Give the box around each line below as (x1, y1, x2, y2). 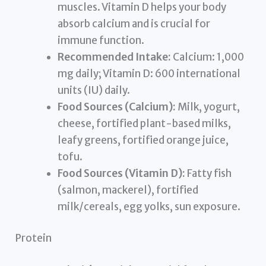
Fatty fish (185, 166, 232, 180)
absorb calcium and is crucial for (58, 17, 211, 30)
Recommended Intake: (58, 50, 172, 64)
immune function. (58, 33, 145, 47)
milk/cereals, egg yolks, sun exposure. (58, 199, 241, 213)
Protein (15, 232, 52, 245)
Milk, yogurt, (176, 100, 240, 113)
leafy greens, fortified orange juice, (58, 133, 229, 147)
